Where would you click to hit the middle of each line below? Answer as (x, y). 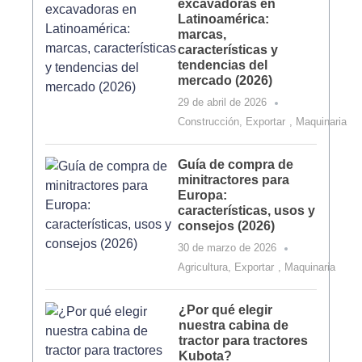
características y (228, 50)
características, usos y (247, 210)
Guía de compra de (236, 164)
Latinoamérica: (224, 19)
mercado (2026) (225, 80)
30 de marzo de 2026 (227, 248)
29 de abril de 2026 (223, 102)
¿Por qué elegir (225, 310)
